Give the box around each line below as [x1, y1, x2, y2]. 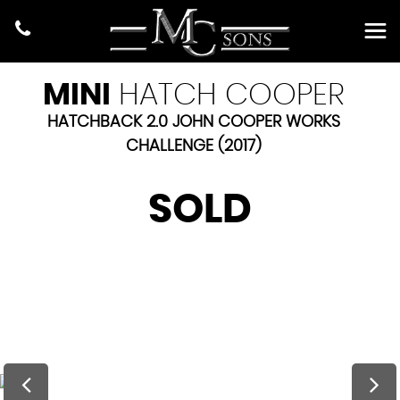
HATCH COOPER [110, 80, 345, 111]
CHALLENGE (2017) [125, 138, 262, 154]
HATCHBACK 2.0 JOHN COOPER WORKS [46, 114, 340, 130]
